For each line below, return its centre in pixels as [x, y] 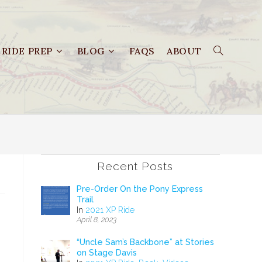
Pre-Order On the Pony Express [139, 189]
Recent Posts [135, 166]
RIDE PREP [27, 51]
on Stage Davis [106, 253]
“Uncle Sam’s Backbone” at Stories [145, 242]
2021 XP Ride [110, 210]
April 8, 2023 [96, 220]
